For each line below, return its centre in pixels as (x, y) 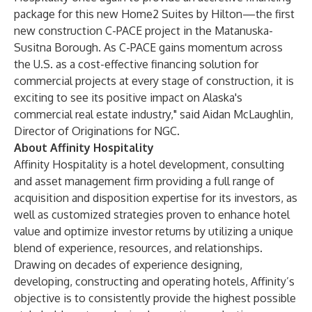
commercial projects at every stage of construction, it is (154, 81)
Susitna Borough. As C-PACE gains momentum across (148, 47)
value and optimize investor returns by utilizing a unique (154, 231)
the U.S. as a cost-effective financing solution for (136, 64)
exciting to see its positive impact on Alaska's (128, 97)
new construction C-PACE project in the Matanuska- (143, 31)
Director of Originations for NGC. (97, 131)
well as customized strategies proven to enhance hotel (152, 214)
